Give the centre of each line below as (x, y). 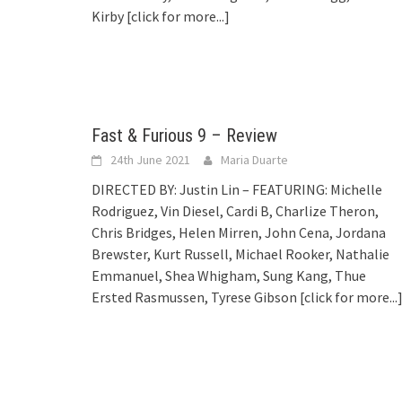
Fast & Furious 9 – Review (184, 135)
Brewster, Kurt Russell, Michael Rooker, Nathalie (240, 253)
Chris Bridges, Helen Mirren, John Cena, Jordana (239, 232)
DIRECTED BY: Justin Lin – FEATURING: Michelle (237, 189)
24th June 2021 (150, 159)
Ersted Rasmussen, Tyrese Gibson (196, 297)
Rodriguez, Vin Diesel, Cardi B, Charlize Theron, (235, 210)
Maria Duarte (254, 159)
